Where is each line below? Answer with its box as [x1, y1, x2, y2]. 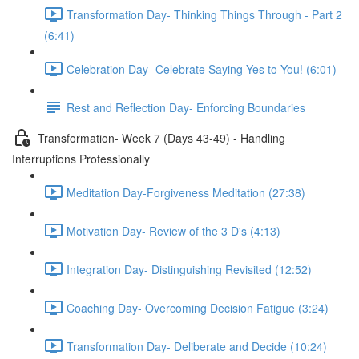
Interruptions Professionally [12, 151, 150, 167]
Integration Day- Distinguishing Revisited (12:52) [67, 260, 312, 277]
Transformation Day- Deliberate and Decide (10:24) [67, 337, 327, 354]
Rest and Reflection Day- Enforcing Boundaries [67, 99, 305, 115]
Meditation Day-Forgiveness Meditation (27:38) [67, 184, 305, 200]
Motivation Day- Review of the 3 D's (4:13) [67, 222, 280, 239]
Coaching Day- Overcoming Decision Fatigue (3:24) [67, 299, 329, 316]
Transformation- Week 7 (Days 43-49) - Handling [38, 129, 285, 146]
